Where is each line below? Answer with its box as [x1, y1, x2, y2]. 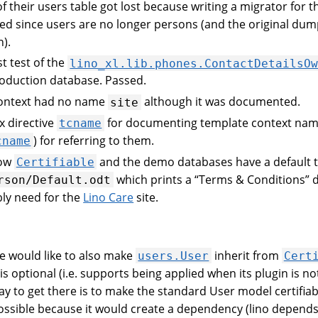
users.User [138, 248, 209, 263]
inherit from [211, 247, 282, 263]
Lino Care [83, 189, 134, 205]
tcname [59, 116, 102, 130]
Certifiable [16, 155, 94, 169]
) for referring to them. [33, 132, 154, 148]
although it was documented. [141, 94, 300, 110]
